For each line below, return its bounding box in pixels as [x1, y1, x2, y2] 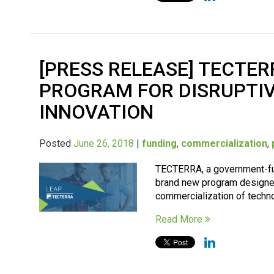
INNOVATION [39, 100, 154, 124]
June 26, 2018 [73, 137, 135, 149]
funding [142, 137, 177, 149]
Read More [155, 213, 206, 225]
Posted [39, 137, 74, 149]
